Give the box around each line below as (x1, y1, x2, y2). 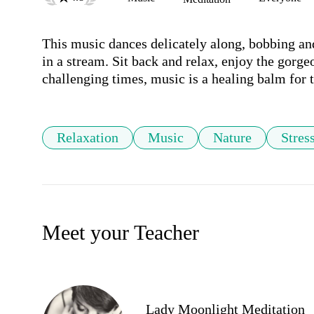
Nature (213, 130, 252, 146)
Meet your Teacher (42, 221, 199, 245)
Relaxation (57, 130, 118, 146)
